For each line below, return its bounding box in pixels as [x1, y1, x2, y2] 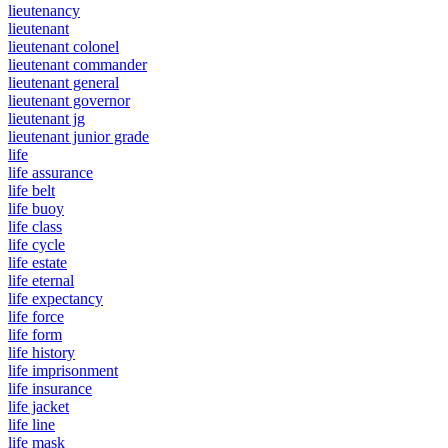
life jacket [8, 397, 69, 415]
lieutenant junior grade [8, 127, 149, 145]
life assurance [8, 163, 93, 181]
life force [8, 307, 64, 325]
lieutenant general [8, 73, 119, 91]
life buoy [8, 199, 64, 217]
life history [8, 343, 75, 361]
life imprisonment [8, 361, 118, 379]
